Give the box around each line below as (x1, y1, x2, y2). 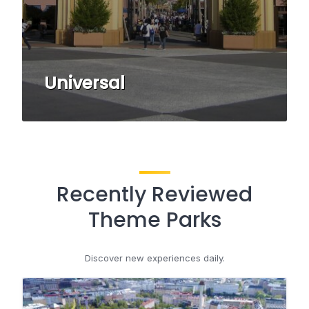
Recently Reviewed (57, 179, 252, 209)
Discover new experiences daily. (84, 252, 225, 263)
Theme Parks (88, 205, 221, 235)
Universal (44, 70, 125, 95)
